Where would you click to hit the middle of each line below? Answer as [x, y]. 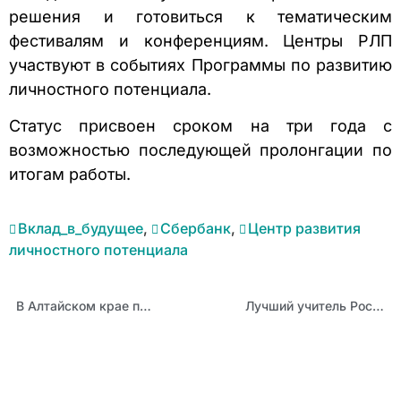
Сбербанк [196, 228]
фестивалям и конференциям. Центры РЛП [200, 41]
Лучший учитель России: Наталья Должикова [378, 305]
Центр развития [304, 228]
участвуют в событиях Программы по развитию [200, 65]
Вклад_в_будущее [81, 228]
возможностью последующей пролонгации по [200, 150]
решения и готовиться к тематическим [200, 17]
